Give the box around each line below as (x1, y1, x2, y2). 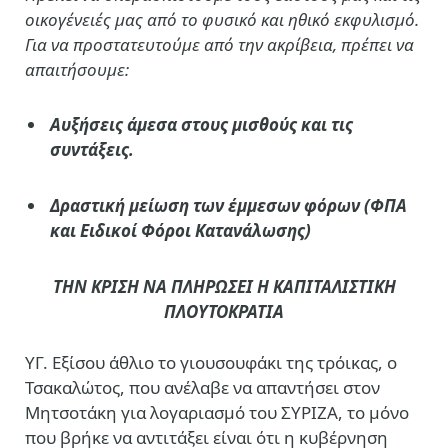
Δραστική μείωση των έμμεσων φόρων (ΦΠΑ (50, 193, 407, 217)
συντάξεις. (50, 138, 134, 162)
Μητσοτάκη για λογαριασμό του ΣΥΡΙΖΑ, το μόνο (25, 400, 409, 424)
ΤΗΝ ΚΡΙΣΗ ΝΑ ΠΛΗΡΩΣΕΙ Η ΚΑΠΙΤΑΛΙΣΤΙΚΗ (52, 274, 396, 298)
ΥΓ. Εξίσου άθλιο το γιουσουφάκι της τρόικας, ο (25, 350, 397, 374)
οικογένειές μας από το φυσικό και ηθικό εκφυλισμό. (25, 7, 419, 31)
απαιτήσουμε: (25, 57, 129, 81)
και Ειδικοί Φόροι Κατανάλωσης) (50, 218, 311, 242)
